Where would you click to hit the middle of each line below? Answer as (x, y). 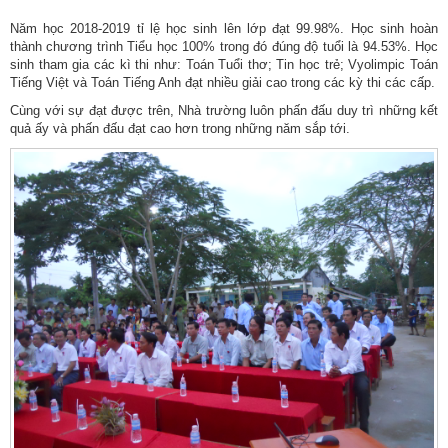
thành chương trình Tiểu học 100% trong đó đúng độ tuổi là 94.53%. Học (224, 47)
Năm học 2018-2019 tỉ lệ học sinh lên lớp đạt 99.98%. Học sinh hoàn (224, 29)
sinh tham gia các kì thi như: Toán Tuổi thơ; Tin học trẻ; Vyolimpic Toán (224, 65)
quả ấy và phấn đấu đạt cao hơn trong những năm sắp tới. (180, 129)
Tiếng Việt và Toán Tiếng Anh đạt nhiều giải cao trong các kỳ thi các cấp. (222, 83)
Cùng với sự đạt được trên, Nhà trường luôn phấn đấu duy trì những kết (224, 111)
